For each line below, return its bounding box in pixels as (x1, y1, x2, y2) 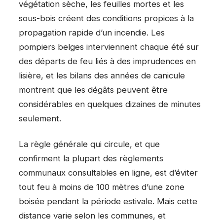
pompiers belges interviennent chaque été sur (19, 41, 199, 52)
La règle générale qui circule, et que (19, 139, 160, 149)
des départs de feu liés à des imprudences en (19, 56, 196, 66)
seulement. (19, 113, 61, 123)
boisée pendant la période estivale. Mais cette (19, 196, 197, 207)
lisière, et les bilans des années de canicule (19, 70, 185, 80)
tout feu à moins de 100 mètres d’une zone (19, 182, 184, 192)
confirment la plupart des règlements (19, 153, 163, 164)
